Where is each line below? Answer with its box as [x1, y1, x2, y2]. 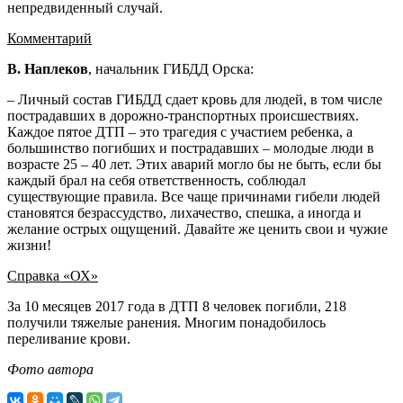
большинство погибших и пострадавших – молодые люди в [7, 139, 374, 156]
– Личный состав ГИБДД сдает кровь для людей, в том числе [7, 91, 382, 107]
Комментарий [7, 30, 92, 46]
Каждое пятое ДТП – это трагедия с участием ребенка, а [7, 123, 353, 139]
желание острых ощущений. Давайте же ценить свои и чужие [7, 220, 388, 237]
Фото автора [7, 361, 94, 377]
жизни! [7, 237, 51, 253]
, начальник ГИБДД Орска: [88, 60, 254, 76]
